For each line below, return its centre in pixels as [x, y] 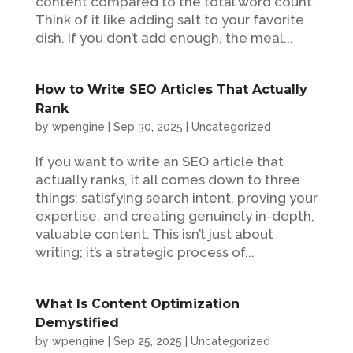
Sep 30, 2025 [148, 127]
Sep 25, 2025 [147, 341]
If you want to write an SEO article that [159, 162]
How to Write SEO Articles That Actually [171, 89]
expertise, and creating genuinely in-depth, [175, 216]
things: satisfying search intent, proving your [176, 198]
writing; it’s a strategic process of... [145, 252]
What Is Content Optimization [137, 304]
